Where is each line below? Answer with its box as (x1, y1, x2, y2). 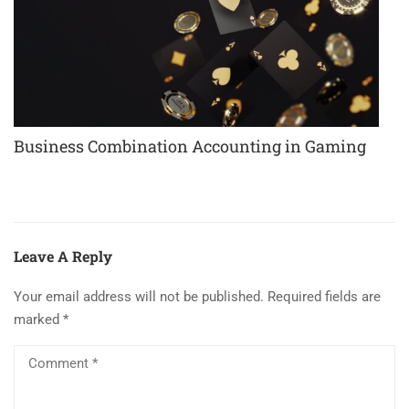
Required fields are (267, 288, 381, 306)
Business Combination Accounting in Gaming (14, 134, 366, 157)
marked (14, 311, 63, 329)
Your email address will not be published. (14, 288, 264, 306)
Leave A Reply (14, 246, 112, 267)
